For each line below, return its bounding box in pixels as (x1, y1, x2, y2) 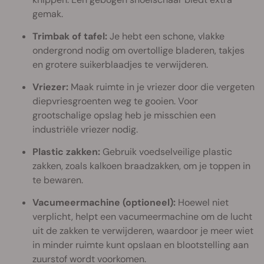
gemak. (32, 7, 63, 20)
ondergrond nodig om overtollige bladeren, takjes (32, 44, 245, 57)
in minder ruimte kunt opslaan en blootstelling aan (32, 238, 249, 251)
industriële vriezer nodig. (32, 123, 138, 136)
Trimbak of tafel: (32, 29, 107, 42)
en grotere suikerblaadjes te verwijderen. (32, 58, 208, 71)
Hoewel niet (176, 196, 229, 209)
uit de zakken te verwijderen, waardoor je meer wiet (32, 224, 253, 237)
